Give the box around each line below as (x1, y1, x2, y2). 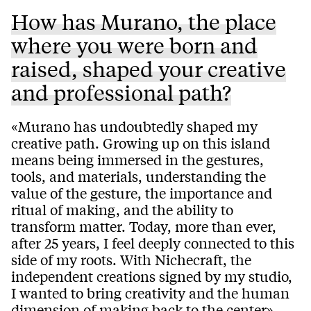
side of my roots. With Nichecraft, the (11, 249, 251, 269)
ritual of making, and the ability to (11, 199, 233, 219)
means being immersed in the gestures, (11, 149, 264, 169)
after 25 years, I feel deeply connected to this (11, 233, 294, 252)
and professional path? (11, 78, 231, 106)
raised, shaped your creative (11, 55, 286, 82)
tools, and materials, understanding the (11, 166, 266, 185)
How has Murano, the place (11, 8, 276, 35)
